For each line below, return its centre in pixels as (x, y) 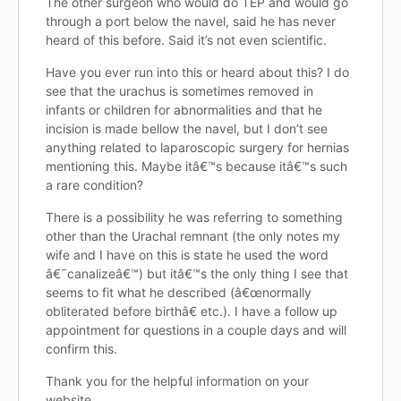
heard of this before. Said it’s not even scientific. (186, 40)
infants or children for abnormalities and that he (184, 110)
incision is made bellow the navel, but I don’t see (187, 128)
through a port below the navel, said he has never (191, 21)
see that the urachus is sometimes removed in (179, 91)
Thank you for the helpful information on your (177, 381)
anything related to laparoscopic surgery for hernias (197, 147)
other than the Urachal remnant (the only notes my (193, 236)
